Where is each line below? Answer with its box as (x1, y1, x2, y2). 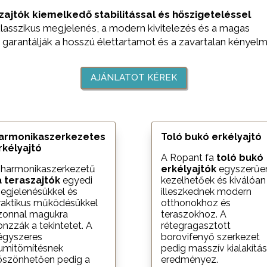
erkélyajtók (160, 163, 216, 175)
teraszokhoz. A (160, 208, 226, 220)
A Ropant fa (160, 151, 216, 163)
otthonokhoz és (160, 197, 231, 209)
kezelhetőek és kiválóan (160, 174, 266, 186)
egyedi (60, 174, 92, 186)
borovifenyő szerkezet (160, 231, 260, 243)
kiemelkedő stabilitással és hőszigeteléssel (30, 8, 251, 21)
